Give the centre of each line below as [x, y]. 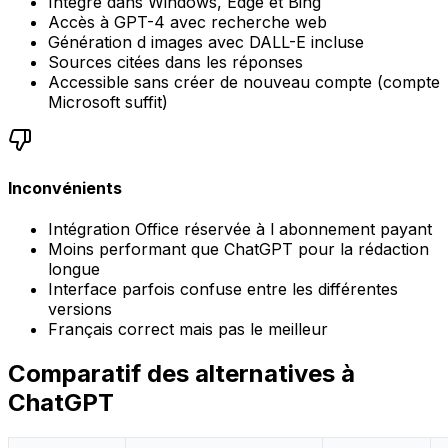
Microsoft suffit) [108, 102]
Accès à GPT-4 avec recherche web [187, 22]
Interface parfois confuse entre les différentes [223, 288]
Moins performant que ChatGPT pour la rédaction [238, 248]
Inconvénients [65, 187]
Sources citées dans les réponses [175, 62]
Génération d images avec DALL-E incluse [206, 42]
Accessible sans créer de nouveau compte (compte [244, 82]
